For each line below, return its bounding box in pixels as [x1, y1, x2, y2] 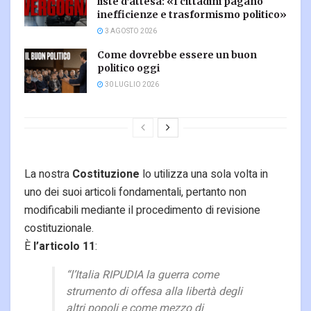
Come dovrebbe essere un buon [97, 48, 257, 61]
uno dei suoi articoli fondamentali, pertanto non [24, 184, 246, 201]
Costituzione [72, 166, 140, 183]
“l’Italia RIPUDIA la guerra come [66, 267, 219, 284]
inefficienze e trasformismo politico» [97, 8, 287, 21]
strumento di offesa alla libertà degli [66, 283, 242, 301]
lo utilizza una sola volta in [140, 166, 268, 183]
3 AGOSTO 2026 [103, 26, 157, 36]
